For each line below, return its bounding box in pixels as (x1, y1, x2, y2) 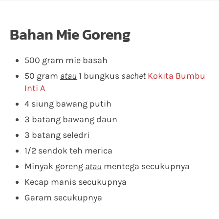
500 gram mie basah (24, 55, 108, 66)
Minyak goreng (24, 161, 85, 172)
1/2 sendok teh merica (24, 145, 112, 156)
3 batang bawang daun (24, 114, 117, 125)
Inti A (24, 83, 45, 93)
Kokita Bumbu (148, 70, 205, 81)
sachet (121, 70, 146, 81)
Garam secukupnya (24, 192, 102, 203)
